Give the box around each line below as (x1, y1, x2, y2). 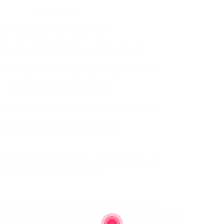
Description (39, 7, 78, 15)
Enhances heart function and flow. (5, 26, 112, 34)
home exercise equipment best (60, 104, 158, 112)
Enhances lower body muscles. (10, 84, 107, 92)
